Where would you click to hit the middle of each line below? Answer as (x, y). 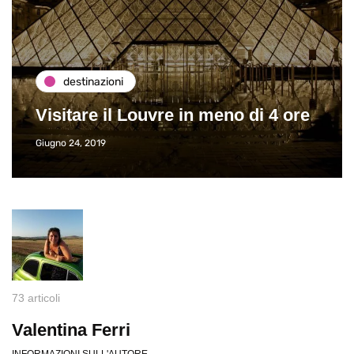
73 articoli (36, 298)
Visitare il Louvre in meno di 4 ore (173, 115)
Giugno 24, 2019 (71, 143)
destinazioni (93, 81)
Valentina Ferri (71, 330)
